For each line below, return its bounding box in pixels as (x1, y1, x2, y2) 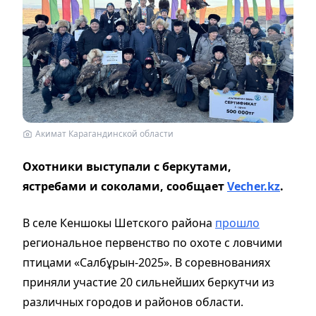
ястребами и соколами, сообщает (23, 178, 227, 194)
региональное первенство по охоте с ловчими (23, 234, 282, 250)
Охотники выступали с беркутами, (23, 158, 231, 174)
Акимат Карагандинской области (35, 127, 174, 140)
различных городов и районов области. (23, 293, 243, 310)
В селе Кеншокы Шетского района (23, 214, 215, 231)
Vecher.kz (227, 178, 280, 194)
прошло (215, 214, 260, 231)
